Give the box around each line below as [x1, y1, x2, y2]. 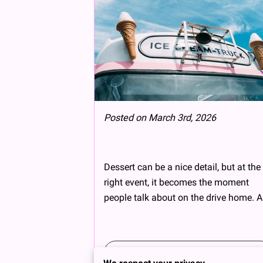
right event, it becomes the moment [104, 176, 249, 188]
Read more [164, 247, 204, 257]
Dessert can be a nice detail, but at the [104, 161, 261, 173]
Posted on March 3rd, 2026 [104, 112, 216, 123]
